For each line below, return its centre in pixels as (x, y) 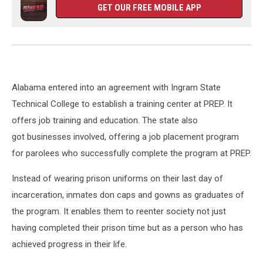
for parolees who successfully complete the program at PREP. (131, 153)
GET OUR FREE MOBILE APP (149, 8)
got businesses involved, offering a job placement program (125, 137)
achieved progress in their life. (69, 244)
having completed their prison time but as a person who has (127, 228)
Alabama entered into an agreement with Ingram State (116, 87)
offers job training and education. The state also (105, 120)
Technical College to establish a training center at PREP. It (122, 104)
